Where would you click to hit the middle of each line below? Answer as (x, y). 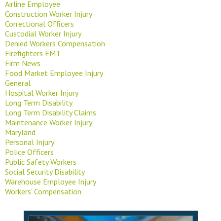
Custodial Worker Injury (43, 33)
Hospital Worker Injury (42, 92)
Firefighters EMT (33, 53)
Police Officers (29, 152)
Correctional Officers (39, 23)
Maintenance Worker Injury (49, 122)
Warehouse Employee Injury (51, 181)
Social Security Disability (45, 171)
